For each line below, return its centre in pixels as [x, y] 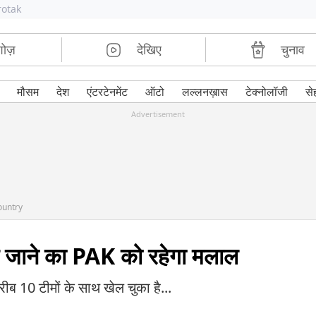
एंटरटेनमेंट [107, 92]
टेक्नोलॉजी [266, 92]
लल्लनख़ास [205, 92]
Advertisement [158, 114]
